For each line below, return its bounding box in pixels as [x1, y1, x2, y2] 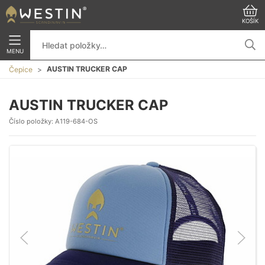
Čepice [9, 64, 33, 74]
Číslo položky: [9, 117, 55, 125]
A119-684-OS [55, 117, 98, 125]
